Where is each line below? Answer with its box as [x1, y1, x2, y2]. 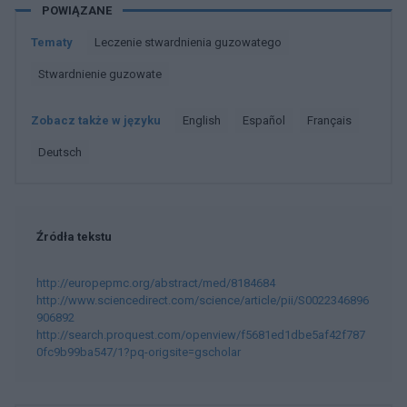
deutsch [46, 145, 82, 159]
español [249, 114, 285, 127]
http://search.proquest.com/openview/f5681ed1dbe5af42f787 [36, 328, 365, 342]
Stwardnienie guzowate [45, 67, 162, 81]
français [313, 114, 352, 127]
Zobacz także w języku [31, 114, 161, 127]
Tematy [31, 35, 73, 49]
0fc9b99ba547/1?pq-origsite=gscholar [36, 345, 241, 359]
